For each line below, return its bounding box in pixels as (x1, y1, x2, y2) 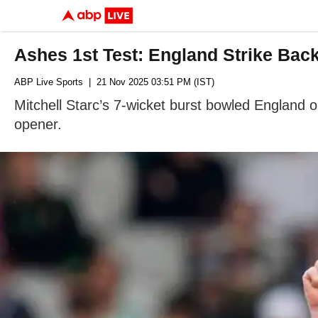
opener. (14, 116, 62, 132)
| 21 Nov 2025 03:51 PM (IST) (83, 77, 214, 87)
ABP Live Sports (14, 77, 83, 87)
